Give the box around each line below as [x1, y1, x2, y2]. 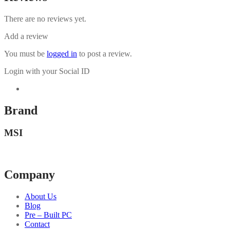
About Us [25, 191, 56, 201]
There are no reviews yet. [4, 14, 86, 23]
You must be [4, 49, 47, 58]
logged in [47, 49, 77, 58]
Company [4, 168, 55, 182]
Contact [25, 219, 50, 228]
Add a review [4, 31, 48, 41]
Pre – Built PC [25, 210, 72, 219]
